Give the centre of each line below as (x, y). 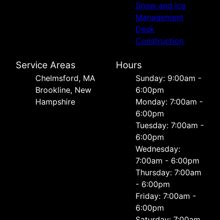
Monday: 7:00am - (169, 101)
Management (160, 17)
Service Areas (46, 65)
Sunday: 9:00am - (168, 78)
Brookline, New (63, 90)
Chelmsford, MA (65, 78)
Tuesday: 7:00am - (170, 125)
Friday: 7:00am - (166, 196)
